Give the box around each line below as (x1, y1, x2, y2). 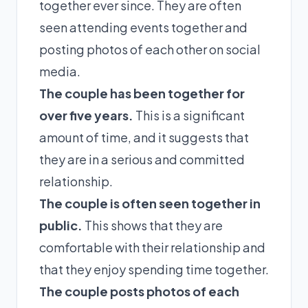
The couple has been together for (39, 85, 245, 101)
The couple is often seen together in (39, 195, 261, 211)
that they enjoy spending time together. (39, 261, 269, 277)
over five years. (39, 107, 133, 123)
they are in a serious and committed (39, 151, 245, 167)
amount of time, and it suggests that (39, 129, 249, 145)
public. (39, 217, 82, 233)
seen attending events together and (39, 19, 247, 35)
